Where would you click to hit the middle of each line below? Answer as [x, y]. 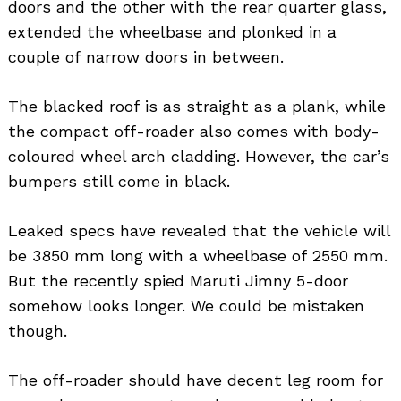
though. [38, 331]
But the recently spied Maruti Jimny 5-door [178, 281]
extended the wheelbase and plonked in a [172, 32]
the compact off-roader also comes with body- [194, 132]
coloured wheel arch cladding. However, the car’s [199, 157]
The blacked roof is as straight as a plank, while [197, 107]
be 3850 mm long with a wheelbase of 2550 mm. [198, 256]
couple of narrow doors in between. [146, 57]
